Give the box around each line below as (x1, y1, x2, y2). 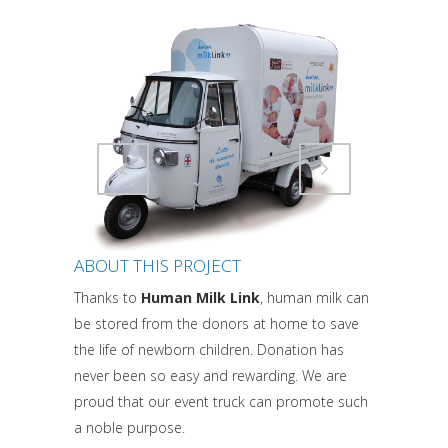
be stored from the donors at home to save (74, 314, 359, 333)
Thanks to (74, 288, 141, 307)
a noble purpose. (74, 418, 185, 437)
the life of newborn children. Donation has (74, 340, 344, 359)
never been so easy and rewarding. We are (74, 366, 347, 385)
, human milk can (260, 288, 369, 307)
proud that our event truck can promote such (74, 392, 368, 411)
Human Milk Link (141, 288, 260, 307)
